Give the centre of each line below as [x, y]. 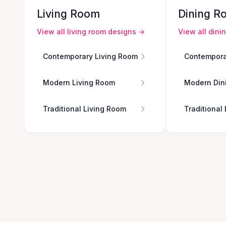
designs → [125, 31]
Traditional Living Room [84, 108]
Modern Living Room [79, 82]
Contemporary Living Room [90, 56]
